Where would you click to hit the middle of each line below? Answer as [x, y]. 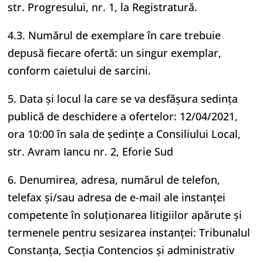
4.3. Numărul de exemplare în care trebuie [114, 35]
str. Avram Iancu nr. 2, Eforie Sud [91, 151]
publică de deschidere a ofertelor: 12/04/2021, [123, 116]
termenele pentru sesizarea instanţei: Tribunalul [129, 232]
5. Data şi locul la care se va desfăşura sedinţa [123, 99]
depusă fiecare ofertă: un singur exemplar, [115, 53]
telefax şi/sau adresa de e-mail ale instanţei [117, 197]
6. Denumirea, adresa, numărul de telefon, [114, 180]
